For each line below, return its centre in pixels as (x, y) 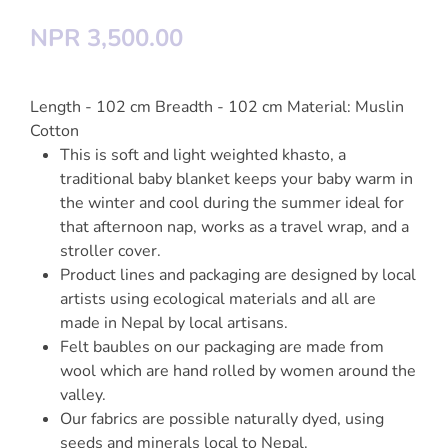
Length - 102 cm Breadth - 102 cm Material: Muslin (217, 107)
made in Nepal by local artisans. (176, 323)
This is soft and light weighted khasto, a (203, 155)
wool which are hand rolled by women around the (238, 371)
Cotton (54, 131)
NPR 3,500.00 (106, 38)
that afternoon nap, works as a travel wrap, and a (234, 227)
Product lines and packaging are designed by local (238, 275)
